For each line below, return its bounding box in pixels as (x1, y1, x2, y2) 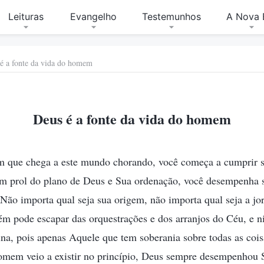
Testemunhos (141, 11, 201, 22)
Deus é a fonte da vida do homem (33, 108, 231, 129)
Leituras (8, 11, 44, 22)
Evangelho (70, 11, 117, 22)
